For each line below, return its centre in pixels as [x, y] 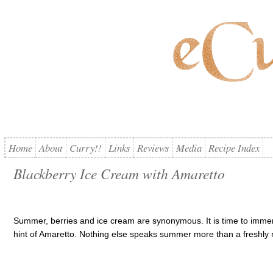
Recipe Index [234, 148]
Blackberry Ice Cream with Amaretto [119, 173]
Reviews [153, 148]
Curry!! [85, 148]
